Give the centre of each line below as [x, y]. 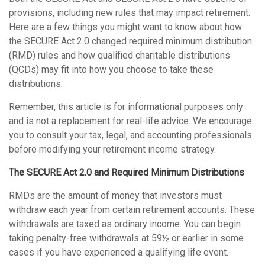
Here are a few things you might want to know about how [125, 27]
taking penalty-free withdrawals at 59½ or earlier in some [126, 238]
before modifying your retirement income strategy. [112, 149]
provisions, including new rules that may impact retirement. [130, 13]
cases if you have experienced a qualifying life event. [119, 252]
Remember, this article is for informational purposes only [126, 107]
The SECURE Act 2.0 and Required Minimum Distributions [127, 172]
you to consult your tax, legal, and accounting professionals [130, 135]
